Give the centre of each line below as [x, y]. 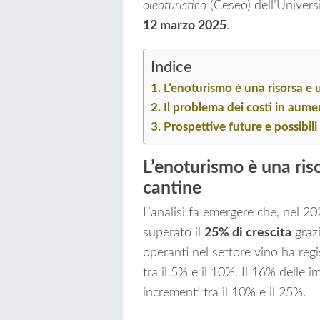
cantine [172, 189]
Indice [171, 68]
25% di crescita [248, 233]
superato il [174, 233]
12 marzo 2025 [185, 26]
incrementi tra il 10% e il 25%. [224, 293]
